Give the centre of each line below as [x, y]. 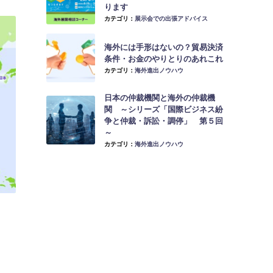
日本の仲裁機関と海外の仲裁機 [160, 97]
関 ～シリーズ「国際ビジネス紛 [164, 109]
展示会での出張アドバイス [171, 18]
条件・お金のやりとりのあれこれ [164, 58]
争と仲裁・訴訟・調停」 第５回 [164, 121]
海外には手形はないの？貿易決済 [164, 47]
